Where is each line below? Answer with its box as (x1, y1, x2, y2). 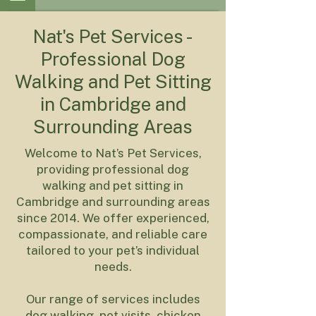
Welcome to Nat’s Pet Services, (24, 146, 202, 160)
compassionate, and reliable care (18, 227, 207, 241)
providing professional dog (37, 162, 189, 176)
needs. (94, 260, 132, 274)
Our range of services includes (25, 292, 200, 306)
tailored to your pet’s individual (26, 243, 200, 257)
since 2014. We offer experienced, (16, 211, 209, 225)
